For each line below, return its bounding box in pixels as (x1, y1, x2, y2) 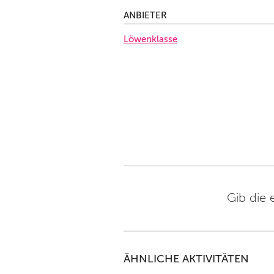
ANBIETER (124, 10, 167, 20)
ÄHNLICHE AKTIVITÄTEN (124, 253, 249, 265)
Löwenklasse (124, 34, 177, 44)
